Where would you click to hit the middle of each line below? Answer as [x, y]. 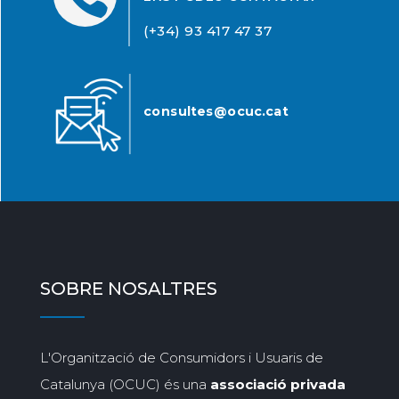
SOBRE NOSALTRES [128, 288]
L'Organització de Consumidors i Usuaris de [181, 357]
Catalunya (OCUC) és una [125, 384]
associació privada [277, 384]
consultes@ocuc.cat [216, 111]
